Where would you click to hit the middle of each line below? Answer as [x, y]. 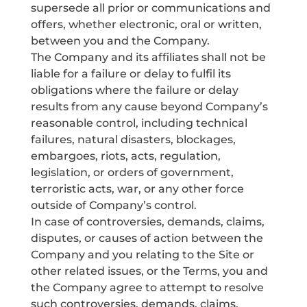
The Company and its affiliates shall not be [148, 57]
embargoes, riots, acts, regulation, [125, 156]
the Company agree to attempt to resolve [147, 287]
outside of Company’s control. [113, 205]
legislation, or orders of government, [132, 172]
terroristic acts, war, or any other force [137, 189]
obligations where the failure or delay [134, 90]
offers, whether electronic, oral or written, [146, 24]
